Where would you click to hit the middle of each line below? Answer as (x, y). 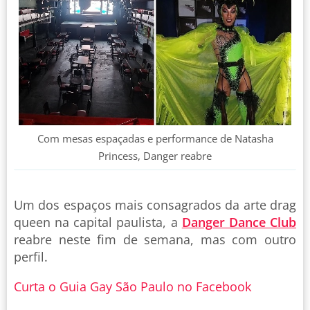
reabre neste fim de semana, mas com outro (155, 239)
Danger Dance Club (239, 222)
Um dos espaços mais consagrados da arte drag (155, 204)
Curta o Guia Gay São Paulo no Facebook (133, 286)
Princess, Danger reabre (155, 155)
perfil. (31, 256)
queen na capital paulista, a (98, 222)
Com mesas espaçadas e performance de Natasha (155, 138)
